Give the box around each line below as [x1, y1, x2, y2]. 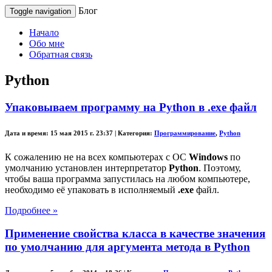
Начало [29, 27, 59, 38]
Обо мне [29, 38, 64, 49]
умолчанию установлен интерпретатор [5, 162, 169, 173]
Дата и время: [5, 129, 49, 137]
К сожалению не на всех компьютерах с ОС [5, 151, 189, 162]
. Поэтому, [199, 162, 241, 173]
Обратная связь [29, 49, 92, 59]
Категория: [118, 129, 152, 137]
